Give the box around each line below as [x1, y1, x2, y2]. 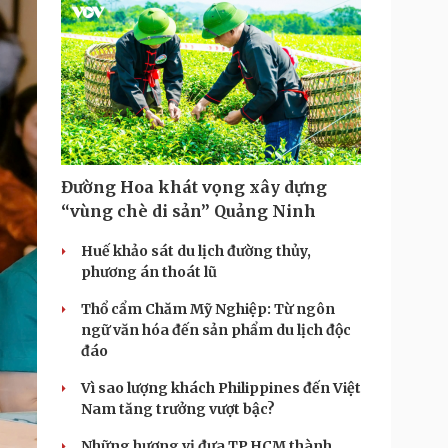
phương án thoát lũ [81, 263, 217, 281]
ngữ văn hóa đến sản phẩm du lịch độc [81, 321, 351, 339]
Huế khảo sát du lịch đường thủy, [81, 242, 311, 260]
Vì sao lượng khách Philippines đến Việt [81, 379, 361, 397]
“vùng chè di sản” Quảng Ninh [61, 201, 316, 221]
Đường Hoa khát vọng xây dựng [61, 177, 327, 197]
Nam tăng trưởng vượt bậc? [81, 400, 275, 418]
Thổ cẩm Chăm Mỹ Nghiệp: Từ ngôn [81, 300, 335, 318]
